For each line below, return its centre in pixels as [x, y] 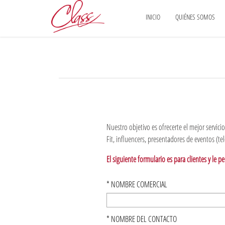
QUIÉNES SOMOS [195, 17]
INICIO [153, 17]
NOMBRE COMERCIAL [138, 184]
